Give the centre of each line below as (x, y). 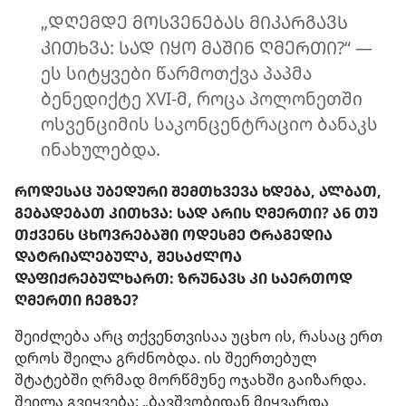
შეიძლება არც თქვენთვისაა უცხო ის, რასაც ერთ (198, 336)
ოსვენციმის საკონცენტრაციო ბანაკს (209, 124)
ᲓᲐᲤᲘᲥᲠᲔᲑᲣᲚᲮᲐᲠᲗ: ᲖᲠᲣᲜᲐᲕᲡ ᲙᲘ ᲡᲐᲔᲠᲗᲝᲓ (184, 278)
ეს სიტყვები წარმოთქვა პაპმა (176, 73)
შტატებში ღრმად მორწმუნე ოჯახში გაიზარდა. (190, 379)
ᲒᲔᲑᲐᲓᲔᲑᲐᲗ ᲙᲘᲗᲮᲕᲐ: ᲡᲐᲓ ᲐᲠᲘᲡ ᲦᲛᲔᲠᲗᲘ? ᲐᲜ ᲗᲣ (196, 213)
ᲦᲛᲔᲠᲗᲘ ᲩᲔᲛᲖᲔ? (77, 300)
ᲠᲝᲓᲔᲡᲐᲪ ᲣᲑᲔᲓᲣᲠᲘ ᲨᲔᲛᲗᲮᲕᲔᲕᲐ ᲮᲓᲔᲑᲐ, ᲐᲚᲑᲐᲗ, (198, 191)
